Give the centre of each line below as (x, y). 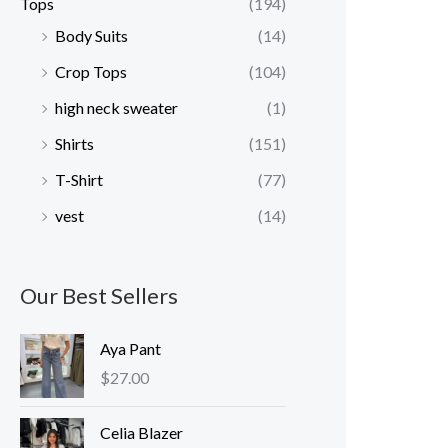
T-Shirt (79, 179)
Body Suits (91, 35)
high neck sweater (116, 107)
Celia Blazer (141, 432)
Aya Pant (130, 348)
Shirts (74, 143)
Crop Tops (91, 71)
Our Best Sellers (99, 295)
